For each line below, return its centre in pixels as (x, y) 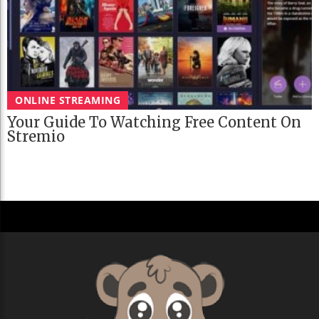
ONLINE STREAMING (68, 100)
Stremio (36, 137)
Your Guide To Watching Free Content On (154, 122)
